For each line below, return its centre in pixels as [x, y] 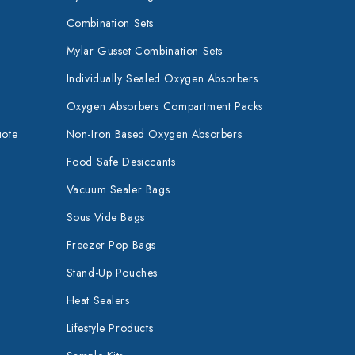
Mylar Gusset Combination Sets [144, 51]
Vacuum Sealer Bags [118, 189]
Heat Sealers [98, 300]
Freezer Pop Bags [111, 245]
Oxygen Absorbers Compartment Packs [164, 106]
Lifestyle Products [110, 328]
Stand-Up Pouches [112, 273]
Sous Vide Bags [105, 217]
